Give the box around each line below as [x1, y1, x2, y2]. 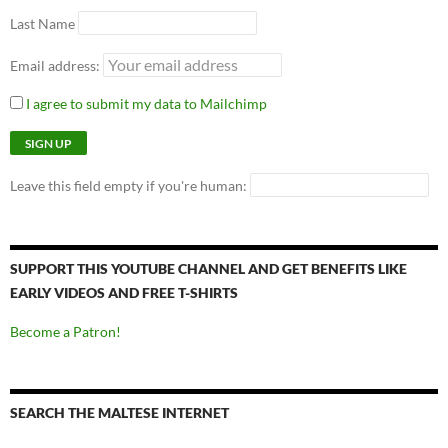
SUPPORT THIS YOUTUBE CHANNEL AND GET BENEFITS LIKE [10, 260, 407, 278]
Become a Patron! [10, 323, 121, 341]
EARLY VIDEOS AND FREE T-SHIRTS [10, 284, 238, 302]
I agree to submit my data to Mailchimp [23, 95, 267, 113]
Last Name [10, 15, 75, 33]
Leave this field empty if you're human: [10, 177, 250, 195]
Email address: [10, 57, 103, 75]
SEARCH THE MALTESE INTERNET [10, 404, 229, 422]
